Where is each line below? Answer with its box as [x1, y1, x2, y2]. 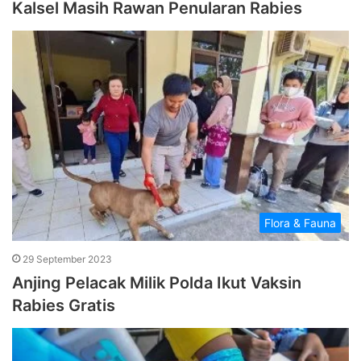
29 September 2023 [23, 253, 112, 266]
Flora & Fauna [264, 216, 336, 230]
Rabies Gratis [12, 296, 115, 316]
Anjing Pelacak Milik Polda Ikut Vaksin [12, 273, 301, 293]
